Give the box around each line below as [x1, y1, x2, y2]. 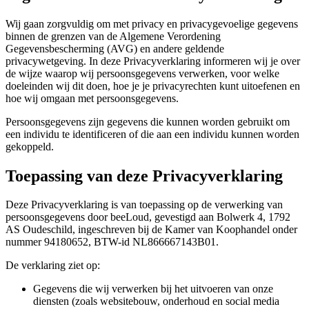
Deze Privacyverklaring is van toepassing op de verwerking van [6, 199, 283, 211]
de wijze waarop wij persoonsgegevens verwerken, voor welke [6, 67, 279, 79]
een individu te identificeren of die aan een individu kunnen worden [6, 128, 299, 140]
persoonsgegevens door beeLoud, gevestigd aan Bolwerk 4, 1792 [6, 211, 290, 223]
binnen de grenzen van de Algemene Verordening [6, 30, 221, 42]
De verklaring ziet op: [6, 259, 100, 272]
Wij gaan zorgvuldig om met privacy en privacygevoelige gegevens [6, 17, 298, 30]
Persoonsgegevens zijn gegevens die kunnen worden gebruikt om [6, 115, 290, 128]
